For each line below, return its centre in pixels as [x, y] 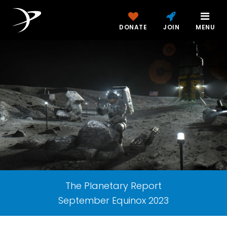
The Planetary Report [113, 186]
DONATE [133, 27]
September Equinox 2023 [113, 200]
